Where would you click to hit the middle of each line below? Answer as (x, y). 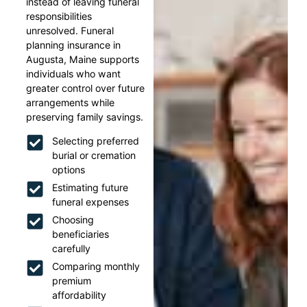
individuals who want (74, 73)
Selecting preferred (95, 141)
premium (71, 281)
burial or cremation (94, 156)
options (68, 170)
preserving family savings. (85, 116)
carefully (71, 249)
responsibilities (59, 16)
